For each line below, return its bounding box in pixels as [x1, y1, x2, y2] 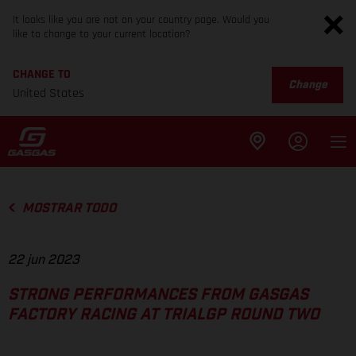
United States [13, 85, 84, 102]
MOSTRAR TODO [21, 202, 116, 215]
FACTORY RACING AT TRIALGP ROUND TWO [8, 307, 319, 323]
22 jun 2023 [8, 253, 79, 267]
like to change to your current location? [13, 27, 191, 41]
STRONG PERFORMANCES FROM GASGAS [8, 287, 308, 304]
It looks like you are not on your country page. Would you [13, 13, 269, 27]
